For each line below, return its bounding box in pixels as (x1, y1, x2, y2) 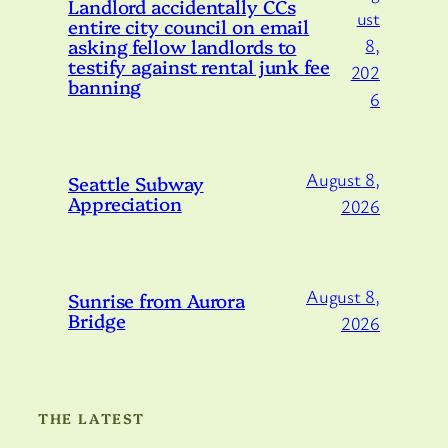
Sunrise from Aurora (68, 286, 246, 313)
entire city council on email (68, 12, 310, 39)
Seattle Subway (68, 169, 204, 196)
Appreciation (68, 189, 182, 216)
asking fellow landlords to (68, 32, 297, 59)
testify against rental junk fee (68, 52, 330, 79)
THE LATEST (38, 407, 145, 428)
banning (68, 72, 142, 99)
